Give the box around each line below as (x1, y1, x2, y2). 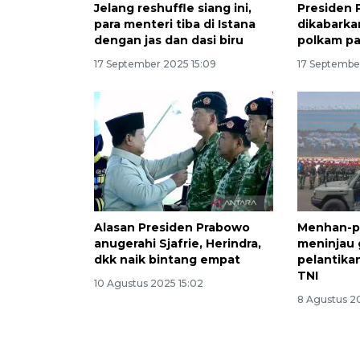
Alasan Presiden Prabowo (94, 220, 250, 235)
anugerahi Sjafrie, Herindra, (94, 236, 261, 252)
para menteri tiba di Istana (94, 17, 256, 32)
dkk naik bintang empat (94, 252, 240, 268)
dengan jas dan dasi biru (94, 33, 243, 48)
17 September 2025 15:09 (94, 58, 216, 71)
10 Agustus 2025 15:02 (94, 277, 203, 290)
